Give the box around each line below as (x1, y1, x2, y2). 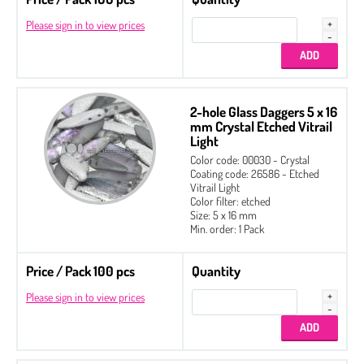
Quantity (192, 262, 240, 279)
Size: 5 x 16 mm (190, 207, 257, 222)
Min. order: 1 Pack (190, 221, 264, 236)
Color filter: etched (190, 193, 271, 208)
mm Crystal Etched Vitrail (190, 117, 332, 135)
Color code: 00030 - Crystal (190, 152, 310, 167)
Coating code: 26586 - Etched (190, 166, 319, 180)
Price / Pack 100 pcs (26, 262, 135, 279)
